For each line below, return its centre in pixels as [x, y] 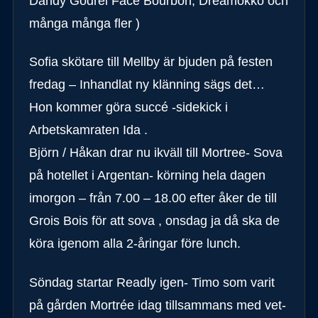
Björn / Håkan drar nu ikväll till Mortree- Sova [155, 153]
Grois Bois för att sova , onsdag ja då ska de [154, 221]
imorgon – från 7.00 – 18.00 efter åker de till [153, 198]
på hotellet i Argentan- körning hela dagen [147, 175]
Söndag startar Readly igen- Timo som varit [152, 282]
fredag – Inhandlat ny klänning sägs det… [147, 84]
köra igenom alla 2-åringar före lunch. [135, 243]
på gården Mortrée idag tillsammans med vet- [157, 305]
